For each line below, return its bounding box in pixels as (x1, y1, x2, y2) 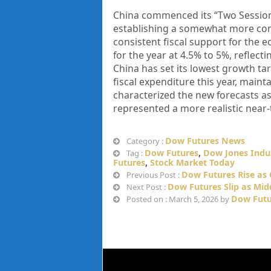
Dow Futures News (165, 135, 245, 147)
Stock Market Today (149, 157, 235, 169)
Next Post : (124, 181, 168, 193)
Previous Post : (124, 169, 181, 181)
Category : (124, 135, 165, 147)
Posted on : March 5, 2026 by (124, 194, 231, 205)
